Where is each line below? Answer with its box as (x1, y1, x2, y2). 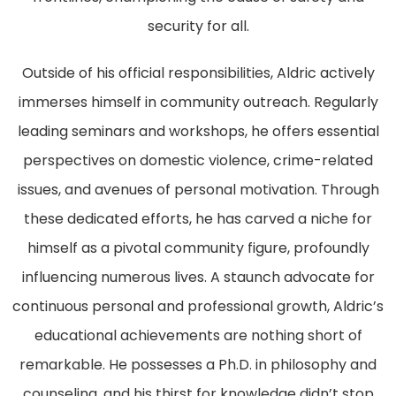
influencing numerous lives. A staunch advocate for (21, 266, 375, 287)
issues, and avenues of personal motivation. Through (17, 179, 379, 200)
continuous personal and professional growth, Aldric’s (12, 295, 384, 316)
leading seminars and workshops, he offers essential (17, 120, 379, 141)
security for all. (147, 15, 249, 36)
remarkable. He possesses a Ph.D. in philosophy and (19, 354, 377, 375)
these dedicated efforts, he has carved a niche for (24, 208, 372, 229)
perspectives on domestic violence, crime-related (23, 149, 373, 171)
